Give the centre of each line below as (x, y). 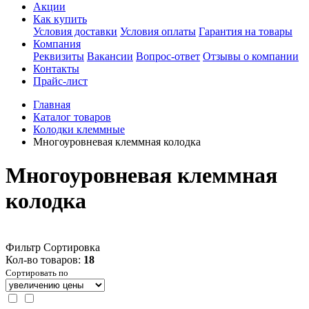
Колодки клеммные (79, 129)
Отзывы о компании (251, 56)
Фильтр (23, 247)
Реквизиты (59, 56)
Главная (52, 104)
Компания (57, 44)
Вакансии (110, 56)
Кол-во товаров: (44, 259)
